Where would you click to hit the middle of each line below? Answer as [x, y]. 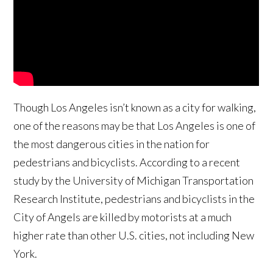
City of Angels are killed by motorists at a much [123, 217]
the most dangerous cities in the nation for [112, 144]
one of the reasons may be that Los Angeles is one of [135, 126]
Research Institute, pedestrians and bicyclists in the [134, 199]
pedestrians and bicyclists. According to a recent [127, 162]
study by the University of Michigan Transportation [134, 181]
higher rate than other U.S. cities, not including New [134, 236]
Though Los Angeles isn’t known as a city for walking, [135, 108]
